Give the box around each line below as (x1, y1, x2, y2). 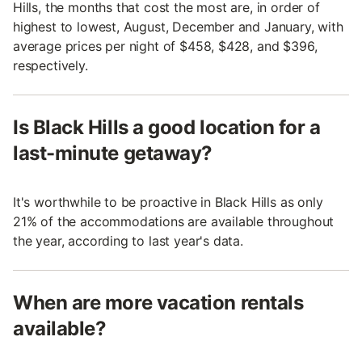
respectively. (13, 57, 88, 74)
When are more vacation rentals (13, 291, 304, 315)
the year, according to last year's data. (13, 233, 243, 250)
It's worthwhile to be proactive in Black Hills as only (13, 194, 323, 211)
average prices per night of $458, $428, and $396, (13, 38, 318, 55)
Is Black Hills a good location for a (13, 116, 321, 140)
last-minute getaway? (13, 141, 213, 166)
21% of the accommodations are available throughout (13, 213, 335, 230)
